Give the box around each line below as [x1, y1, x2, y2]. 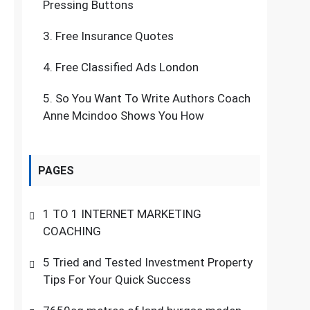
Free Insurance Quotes [55, 29, 174, 43]
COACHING [43, 224, 102, 238]
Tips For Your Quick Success [43, 273, 192, 286]
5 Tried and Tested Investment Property [43, 255, 253, 269]
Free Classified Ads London [55, 60, 199, 74]
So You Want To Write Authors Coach [55, 91, 251, 105]
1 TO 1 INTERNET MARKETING [43, 207, 202, 221]
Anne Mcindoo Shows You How [43, 109, 205, 122]
